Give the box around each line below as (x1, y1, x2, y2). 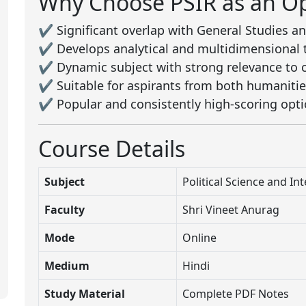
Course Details (38, 133, 185, 163)
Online (182, 229, 217, 245)
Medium (44, 258, 89, 273)
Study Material (44, 286, 125, 301)
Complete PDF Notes (182, 286, 289, 301)
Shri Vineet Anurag (182, 201, 279, 217)
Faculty (44, 201, 85, 217)
